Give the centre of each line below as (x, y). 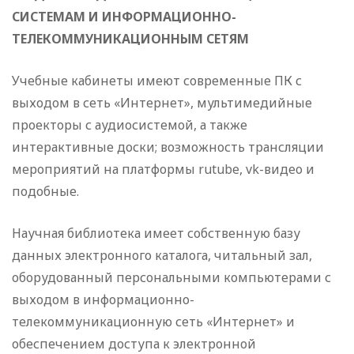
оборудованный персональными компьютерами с (171, 278)
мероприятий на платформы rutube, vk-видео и (163, 169)
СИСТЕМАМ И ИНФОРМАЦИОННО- (124, 17)
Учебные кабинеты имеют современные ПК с (157, 81)
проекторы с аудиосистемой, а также (130, 125)
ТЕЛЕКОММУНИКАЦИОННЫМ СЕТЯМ (130, 39)
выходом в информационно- (103, 300)
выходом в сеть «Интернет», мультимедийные (162, 103)
